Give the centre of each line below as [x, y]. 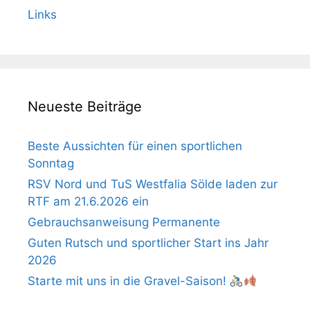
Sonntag [51, 163]
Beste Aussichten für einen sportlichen [135, 146]
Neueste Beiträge [85, 107]
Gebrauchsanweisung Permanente [124, 222]
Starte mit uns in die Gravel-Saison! [129, 281]
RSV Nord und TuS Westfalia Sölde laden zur [153, 184]
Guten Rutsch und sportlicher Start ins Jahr [148, 243]
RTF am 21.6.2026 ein [88, 201]
